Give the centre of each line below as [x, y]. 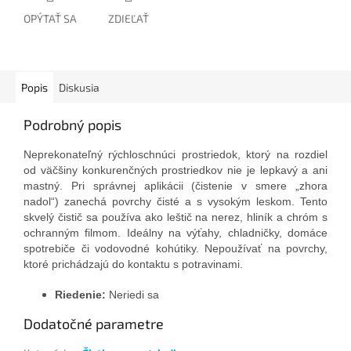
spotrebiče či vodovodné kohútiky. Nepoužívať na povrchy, [175, 249]
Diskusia [79, 88]
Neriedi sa [132, 295]
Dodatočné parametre [94, 324]
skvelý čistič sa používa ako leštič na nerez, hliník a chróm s [175, 217]
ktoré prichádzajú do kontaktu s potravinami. [133, 264]
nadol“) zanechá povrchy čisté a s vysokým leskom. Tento [175, 202]
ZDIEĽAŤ [128, 19]
